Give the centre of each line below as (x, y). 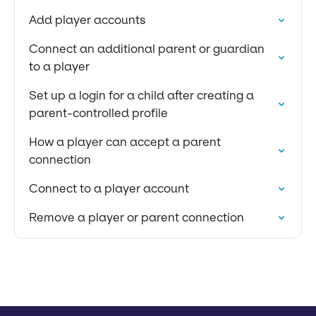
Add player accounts (87, 20)
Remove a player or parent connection (136, 217)
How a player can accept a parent (125, 142)
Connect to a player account (109, 188)
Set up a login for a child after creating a (141, 95)
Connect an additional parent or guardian (147, 49)
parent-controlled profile (98, 113)
